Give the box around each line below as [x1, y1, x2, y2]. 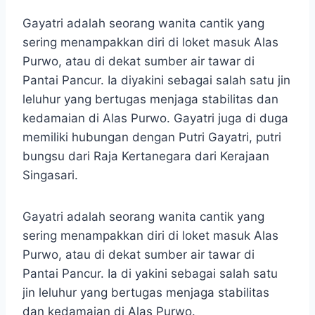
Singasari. [22, 168, 78, 183]
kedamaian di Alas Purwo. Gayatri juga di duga [22, 111, 288, 126]
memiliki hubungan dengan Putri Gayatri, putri [22, 130, 281, 145]
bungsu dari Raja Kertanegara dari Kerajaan [22, 149, 269, 164]
